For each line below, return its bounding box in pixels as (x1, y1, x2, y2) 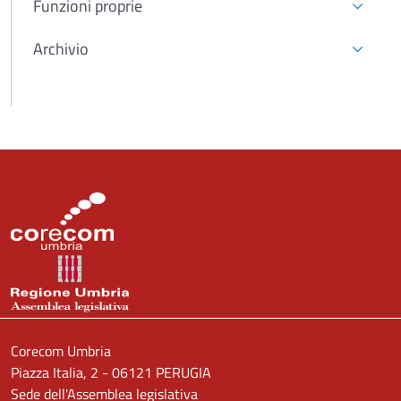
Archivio (33, 37, 89, 62)
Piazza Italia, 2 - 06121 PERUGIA (11, 362, 211, 384)
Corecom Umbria (11, 340, 111, 363)
